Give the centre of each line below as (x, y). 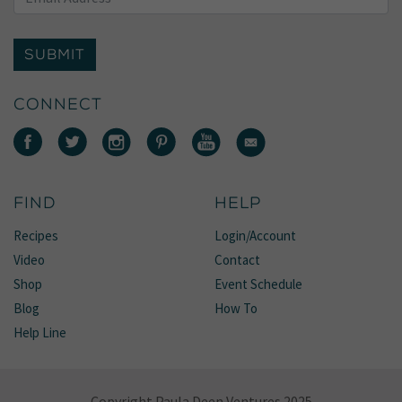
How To (236, 308)
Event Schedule (258, 284)
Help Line (40, 332)
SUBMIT (55, 54)
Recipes (36, 235)
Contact (237, 259)
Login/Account (255, 235)
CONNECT (58, 104)
